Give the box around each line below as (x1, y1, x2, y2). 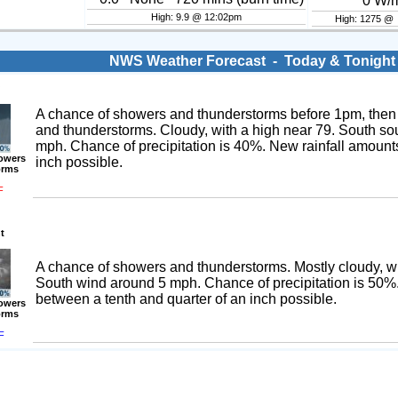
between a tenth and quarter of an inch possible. (35, 291, 337, 307)
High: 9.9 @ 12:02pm (150, 12, 242, 23)
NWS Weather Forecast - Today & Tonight (105, 53, 395, 69)
